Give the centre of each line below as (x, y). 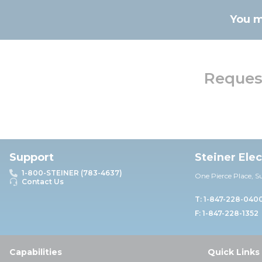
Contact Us (43, 182)
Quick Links (234, 252)
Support (32, 157)
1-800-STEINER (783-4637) (72, 173)
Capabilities (36, 252)
